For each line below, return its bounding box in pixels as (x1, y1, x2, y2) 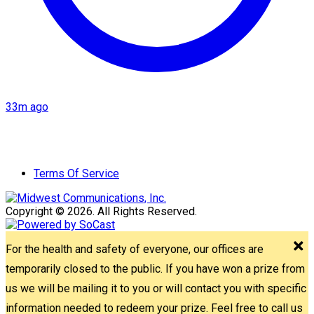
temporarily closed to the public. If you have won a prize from (6, 261, 305, 275)
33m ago (6, 100, 48, 114)
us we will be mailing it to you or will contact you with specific (6, 281, 306, 295)
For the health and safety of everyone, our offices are (6, 242, 264, 256)
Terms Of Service (34, 166, 119, 180)
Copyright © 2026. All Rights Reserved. (6, 204, 197, 218)
